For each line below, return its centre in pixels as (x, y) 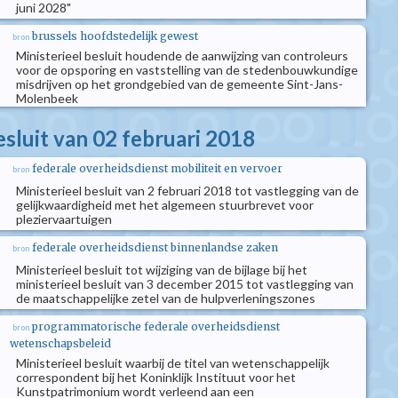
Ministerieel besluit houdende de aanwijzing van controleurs (182, 56)
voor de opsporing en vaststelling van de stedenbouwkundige (187, 70)
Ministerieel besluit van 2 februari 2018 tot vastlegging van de (187, 191)
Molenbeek (47, 98)
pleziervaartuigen (64, 219)
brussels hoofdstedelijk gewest (115, 36)
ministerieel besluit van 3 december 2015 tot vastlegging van (185, 284)
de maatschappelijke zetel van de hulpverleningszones (166, 298)
